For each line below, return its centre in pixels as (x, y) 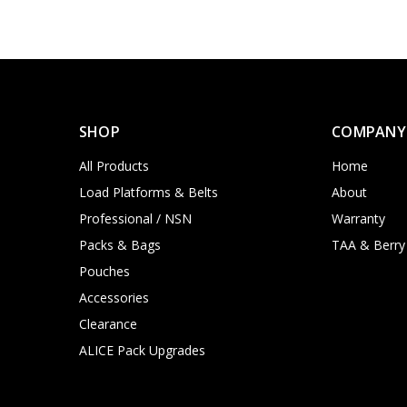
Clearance (108, 324)
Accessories (114, 298)
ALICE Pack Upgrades (142, 351)
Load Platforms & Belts (148, 193)
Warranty (359, 219)
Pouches (104, 272)
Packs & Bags (119, 245)
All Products (114, 166)
